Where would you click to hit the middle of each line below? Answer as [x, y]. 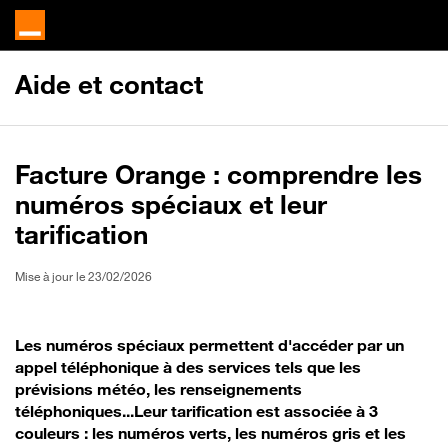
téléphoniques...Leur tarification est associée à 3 [196, 411]
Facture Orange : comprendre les [218, 174]
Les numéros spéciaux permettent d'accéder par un [209, 345]
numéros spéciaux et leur [171, 204]
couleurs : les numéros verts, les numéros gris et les [210, 433]
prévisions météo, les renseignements [158, 389]
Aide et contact [109, 84]
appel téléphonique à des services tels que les [188, 367]
